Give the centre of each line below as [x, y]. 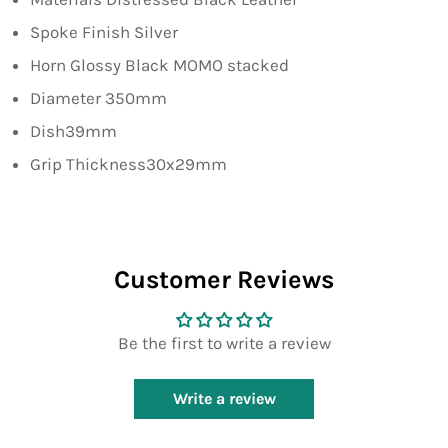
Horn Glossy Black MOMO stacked [159, 64]
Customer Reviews [224, 279]
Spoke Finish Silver [104, 31]
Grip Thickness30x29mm [128, 163]
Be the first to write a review [224, 342]
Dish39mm [73, 130]
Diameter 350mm [98, 97]
